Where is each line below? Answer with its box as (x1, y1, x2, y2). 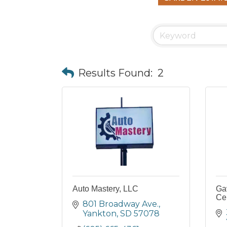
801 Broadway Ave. (83, 199, 159, 209)
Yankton (83, 209, 117, 218)
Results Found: (78, 66, 153, 79)
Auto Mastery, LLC (72, 184, 138, 193)
